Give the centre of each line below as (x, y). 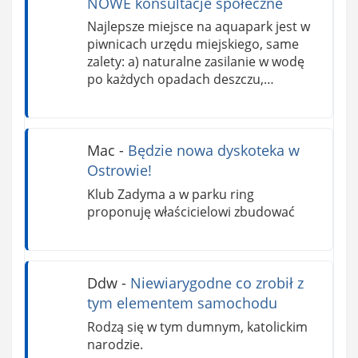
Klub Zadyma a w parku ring (170, 195)
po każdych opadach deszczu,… (180, 80)
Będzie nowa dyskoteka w (213, 151)
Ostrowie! (119, 171)
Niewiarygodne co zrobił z (217, 283)
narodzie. (115, 344)
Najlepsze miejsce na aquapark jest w (198, 27)
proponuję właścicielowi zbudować (191, 212)
